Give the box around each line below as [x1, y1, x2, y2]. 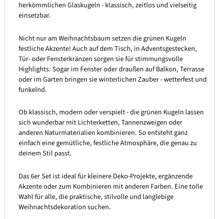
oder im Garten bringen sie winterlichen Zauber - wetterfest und [18, 74, 207, 85]
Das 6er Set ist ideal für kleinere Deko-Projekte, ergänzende [18, 171, 193, 181]
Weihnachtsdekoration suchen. [18, 201, 111, 212]
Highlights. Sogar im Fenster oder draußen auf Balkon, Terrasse [18, 64, 204, 74]
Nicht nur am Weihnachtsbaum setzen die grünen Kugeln [18, 33, 186, 44]
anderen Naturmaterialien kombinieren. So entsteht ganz [18, 128, 188, 138]
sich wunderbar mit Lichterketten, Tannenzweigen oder [18, 117, 182, 128]
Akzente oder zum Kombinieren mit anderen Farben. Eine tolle [18, 181, 203, 192]
